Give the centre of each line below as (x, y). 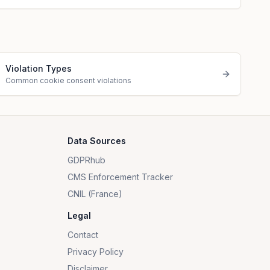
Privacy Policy (96, 252)
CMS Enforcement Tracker (120, 177)
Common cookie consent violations (68, 80)
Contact (83, 235)
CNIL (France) (95, 194)
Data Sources (97, 141)
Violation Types (39, 68)
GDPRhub (86, 160)
